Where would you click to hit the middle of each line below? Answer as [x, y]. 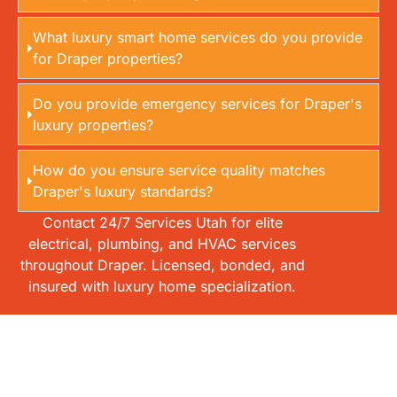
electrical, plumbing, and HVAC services [163, 244]
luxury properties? [93, 125]
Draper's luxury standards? [123, 192]
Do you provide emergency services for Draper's [197, 104]
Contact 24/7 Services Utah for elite [162, 223]
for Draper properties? [108, 59]
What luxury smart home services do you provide [198, 38]
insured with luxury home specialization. [163, 287]
